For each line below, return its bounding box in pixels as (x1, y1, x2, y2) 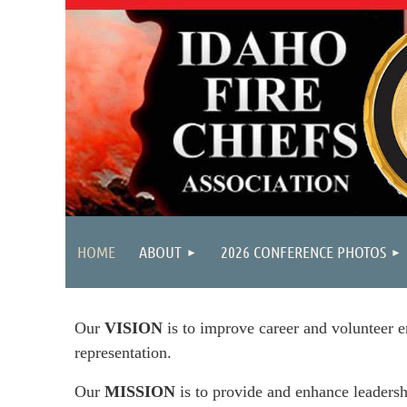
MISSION (104, 382, 175, 401)
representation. (74, 343, 172, 362)
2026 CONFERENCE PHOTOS (221, 242, 386, 262)
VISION (104, 319, 163, 337)
